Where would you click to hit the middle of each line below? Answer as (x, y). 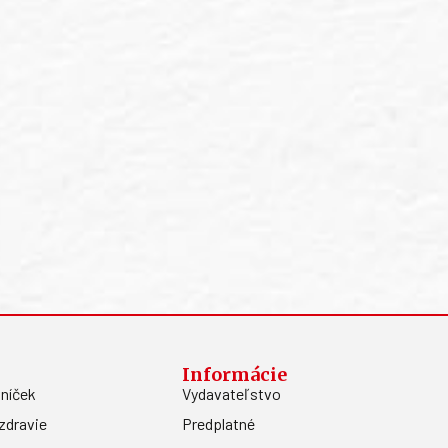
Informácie (234, 374)
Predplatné (218, 423)
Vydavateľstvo (231, 393)
